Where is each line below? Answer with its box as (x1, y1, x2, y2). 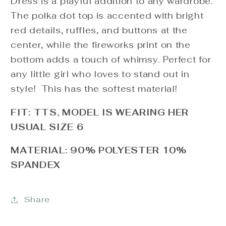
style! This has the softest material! (11, 83, 178, 95)
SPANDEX (11, 159, 61, 171)
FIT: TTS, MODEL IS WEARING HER (11, 106, 189, 118)
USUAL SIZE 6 (11, 121, 84, 133)
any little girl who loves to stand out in (11, 69, 190, 80)
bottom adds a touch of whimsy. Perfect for (11, 54, 211, 66)
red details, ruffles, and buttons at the (11, 25, 188, 36)
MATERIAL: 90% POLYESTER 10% (11, 144, 187, 156)
